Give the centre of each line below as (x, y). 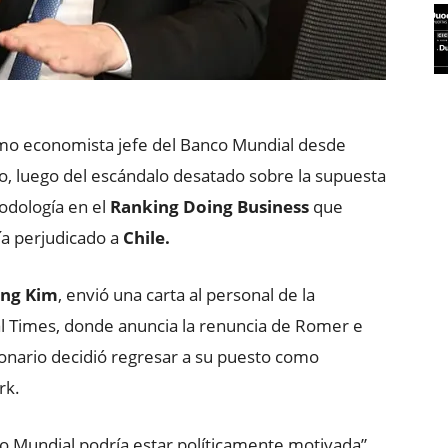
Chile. (146, 237)
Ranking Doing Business (209, 206)
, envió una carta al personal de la (186, 294)
